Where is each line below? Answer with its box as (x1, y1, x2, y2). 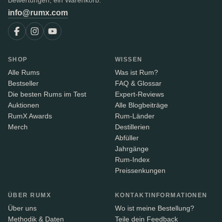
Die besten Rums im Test (8, 90, 86, 99)
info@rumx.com (8, 8, 68, 17)
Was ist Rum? (115, 68, 158, 77)
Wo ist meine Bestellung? (115, 204, 194, 213)
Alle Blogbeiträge (115, 101, 168, 110)
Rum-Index (115, 156, 150, 164)
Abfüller (115, 134, 139, 142)
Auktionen (8, 101, 39, 110)
